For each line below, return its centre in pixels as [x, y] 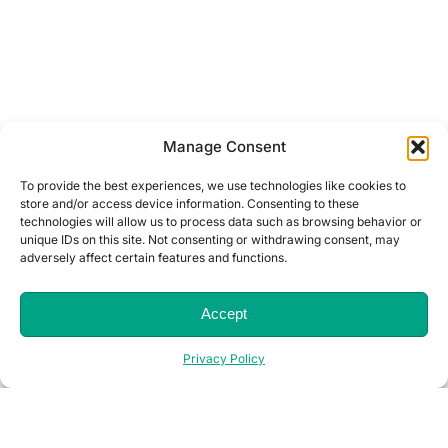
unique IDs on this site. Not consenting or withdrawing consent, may [210, 239]
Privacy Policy [224, 358]
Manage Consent [224, 147]
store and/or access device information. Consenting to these [189, 203]
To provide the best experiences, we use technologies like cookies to [213, 185]
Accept [224, 314]
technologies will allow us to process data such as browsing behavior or [221, 221]
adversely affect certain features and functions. [153, 257]
